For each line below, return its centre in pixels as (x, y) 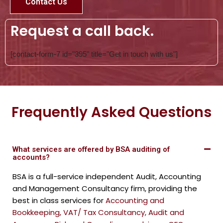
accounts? (31, 157)
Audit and (166, 212)
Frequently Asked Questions (111, 112)
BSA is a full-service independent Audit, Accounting (107, 176)
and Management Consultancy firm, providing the (105, 188)
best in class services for (59, 200)
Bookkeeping (36, 212)
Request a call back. (82, 31)
